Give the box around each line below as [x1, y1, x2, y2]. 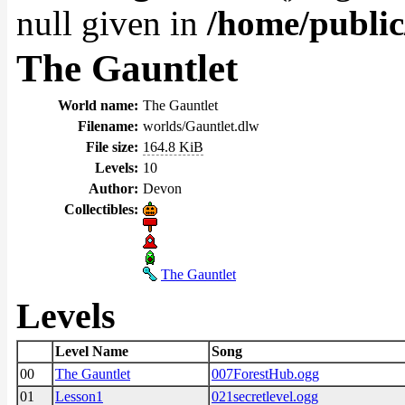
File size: [86, 139, 138, 155]
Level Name [55, 344, 128, 359]
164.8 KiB [143, 139, 203, 155]
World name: [58, 98, 138, 113]
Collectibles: [64, 202, 138, 217]
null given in [16, 4, 207, 42]
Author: [89, 181, 138, 196]
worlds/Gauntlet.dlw [143, 118, 259, 134]
